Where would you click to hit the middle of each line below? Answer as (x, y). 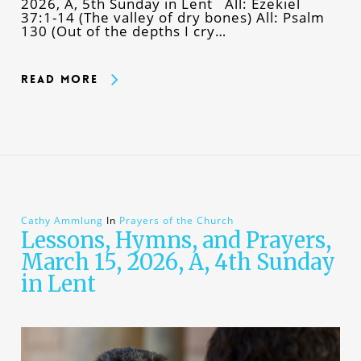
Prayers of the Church (176, 221)
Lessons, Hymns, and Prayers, (176, 241)
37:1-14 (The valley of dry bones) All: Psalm (172, 18)
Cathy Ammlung (62, 221)
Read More (59, 79)
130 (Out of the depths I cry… (123, 31)
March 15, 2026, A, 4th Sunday (178, 262)
